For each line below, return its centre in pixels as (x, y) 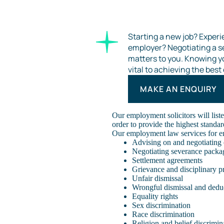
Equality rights (155, 196)
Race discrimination (163, 214)
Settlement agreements (167, 160)
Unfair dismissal (157, 178)
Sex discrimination (161, 205)
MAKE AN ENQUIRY (178, 89)
